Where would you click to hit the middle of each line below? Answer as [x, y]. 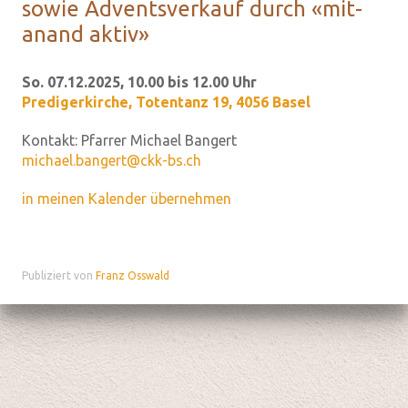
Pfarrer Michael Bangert [159, 140]
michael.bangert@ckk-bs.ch [112, 160]
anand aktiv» [86, 34]
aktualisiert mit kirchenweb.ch [310, 292]
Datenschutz [192, 292]
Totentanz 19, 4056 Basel [223, 102]
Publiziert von [59, 275]
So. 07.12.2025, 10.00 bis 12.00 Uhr [139, 82]
